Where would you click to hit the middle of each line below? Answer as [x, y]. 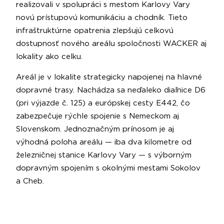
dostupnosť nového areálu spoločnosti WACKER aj [111, 43]
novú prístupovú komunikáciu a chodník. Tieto [102, 17]
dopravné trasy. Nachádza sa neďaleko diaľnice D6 [111, 90]
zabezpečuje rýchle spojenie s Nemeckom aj [97, 116]
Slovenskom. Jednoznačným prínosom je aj [95, 129]
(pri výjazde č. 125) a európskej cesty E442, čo [103, 103]
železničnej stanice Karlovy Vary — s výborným [104, 155]
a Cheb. [30, 181]
